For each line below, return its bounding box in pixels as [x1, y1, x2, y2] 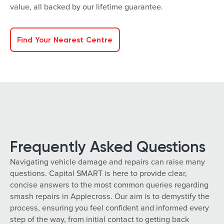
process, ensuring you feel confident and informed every [10, 202, 209, 213]
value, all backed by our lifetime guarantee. [10, 1, 163, 12]
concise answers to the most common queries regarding [10, 179, 208, 190]
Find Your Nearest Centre [17, 35, 113, 44]
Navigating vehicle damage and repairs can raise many [10, 156, 205, 167]
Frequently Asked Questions [10, 137, 205, 156]
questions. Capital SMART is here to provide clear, [10, 167, 187, 178]
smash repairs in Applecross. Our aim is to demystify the [10, 190, 209, 201]
